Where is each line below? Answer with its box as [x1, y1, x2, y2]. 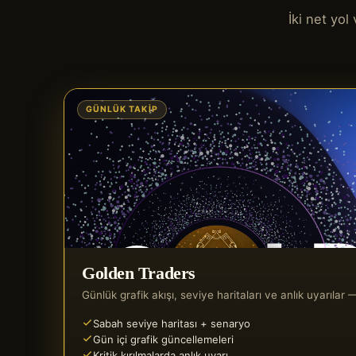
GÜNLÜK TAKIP [86, 104, 158, 114]
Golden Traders [82, 263, 195, 283]
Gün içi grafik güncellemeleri [93, 333, 234, 346]
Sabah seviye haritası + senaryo [93, 317, 250, 330]
